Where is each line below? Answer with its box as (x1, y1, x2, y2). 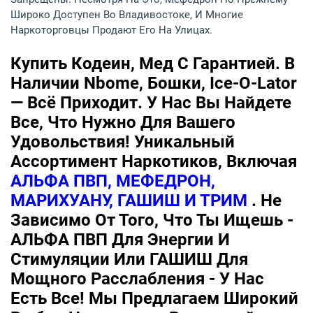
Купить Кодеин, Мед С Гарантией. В (10, 54, 295, 74)
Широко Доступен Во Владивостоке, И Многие (10, 8, 243, 22)
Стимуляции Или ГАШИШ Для (10, 249, 248, 270)
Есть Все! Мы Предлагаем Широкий (10, 289, 298, 309)
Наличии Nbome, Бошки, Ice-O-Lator (10, 73, 297, 94)
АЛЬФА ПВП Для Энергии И (10, 230, 230, 250)
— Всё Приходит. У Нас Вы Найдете (10, 93, 291, 113)
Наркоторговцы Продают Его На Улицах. (10, 24, 212, 37)
